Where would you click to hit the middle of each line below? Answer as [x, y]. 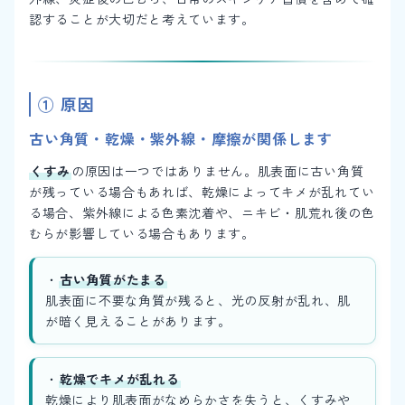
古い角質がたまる [113, 280]
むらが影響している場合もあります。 [142, 234]
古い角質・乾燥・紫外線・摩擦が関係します [181, 139]
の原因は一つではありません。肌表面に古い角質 [217, 171]
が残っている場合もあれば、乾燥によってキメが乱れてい [202, 192]
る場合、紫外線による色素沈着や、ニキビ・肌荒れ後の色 [202, 213]
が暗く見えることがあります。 [138, 321]
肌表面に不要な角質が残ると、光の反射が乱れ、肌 [198, 301]
